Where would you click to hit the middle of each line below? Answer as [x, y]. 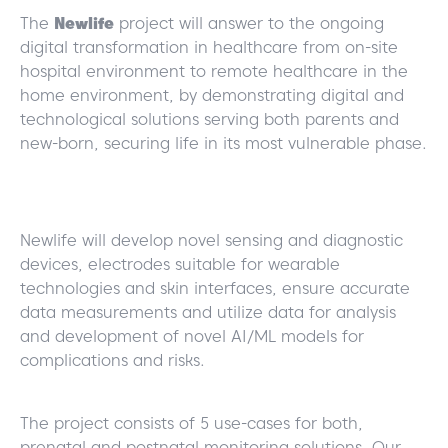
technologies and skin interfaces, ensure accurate [215, 289]
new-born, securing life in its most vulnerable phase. [223, 144]
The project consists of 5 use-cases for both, [191, 423]
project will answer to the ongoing [249, 24]
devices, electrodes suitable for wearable [180, 265]
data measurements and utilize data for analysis [208, 313]
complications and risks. [112, 361]
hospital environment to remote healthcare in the [214, 72]
